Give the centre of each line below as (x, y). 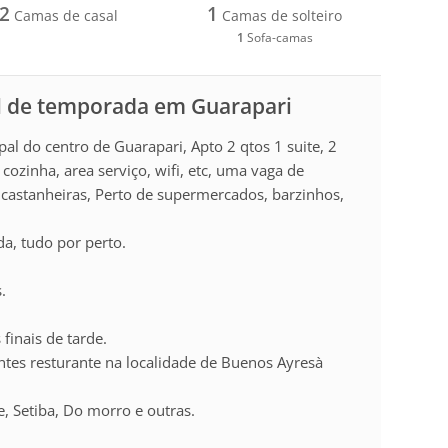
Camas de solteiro (280, 15)
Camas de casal (64, 15)
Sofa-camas (278, 37)
